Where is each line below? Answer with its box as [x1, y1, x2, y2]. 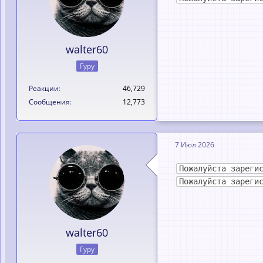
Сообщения [29, 97, 70, 107]
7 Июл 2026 [175, 139, 214, 150]
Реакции [29, 83, 59, 93]
